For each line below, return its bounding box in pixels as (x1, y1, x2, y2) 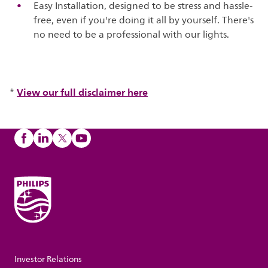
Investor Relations (14, 252, 82, 267)
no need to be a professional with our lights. (33, 26, 230, 42)
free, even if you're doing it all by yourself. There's (33, 12, 254, 28)
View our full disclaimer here (17, 83, 148, 100)
